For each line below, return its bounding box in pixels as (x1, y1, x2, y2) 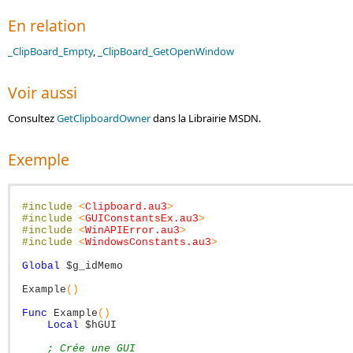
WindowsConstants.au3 (85, 236, 211, 248)
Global (22, 260, 60, 272)
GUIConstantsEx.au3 (85, 213, 199, 225)
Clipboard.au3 (85, 201, 167, 213)
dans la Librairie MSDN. (150, 111, 261, 125)
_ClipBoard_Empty (8, 44, 93, 58)
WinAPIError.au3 (85, 225, 180, 236)
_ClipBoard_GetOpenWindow (98, 44, 234, 58)
